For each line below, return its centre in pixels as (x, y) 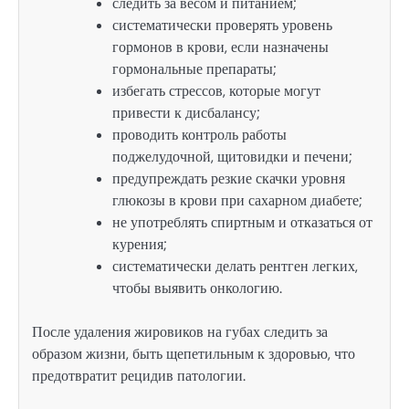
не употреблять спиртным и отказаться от (242, 223)
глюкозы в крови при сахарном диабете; (237, 201)
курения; (140, 245)
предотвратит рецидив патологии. (139, 376)
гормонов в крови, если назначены (220, 47)
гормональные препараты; (194, 69)
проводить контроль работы (199, 135)
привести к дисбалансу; (186, 113)
